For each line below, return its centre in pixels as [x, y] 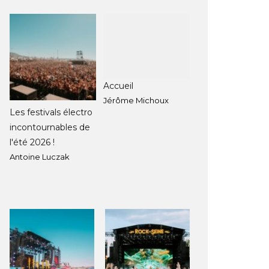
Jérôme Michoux [136, 100]
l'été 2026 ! [32, 142]
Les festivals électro [51, 112]
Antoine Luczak [40, 157]
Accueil [118, 86]
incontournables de [50, 127]
